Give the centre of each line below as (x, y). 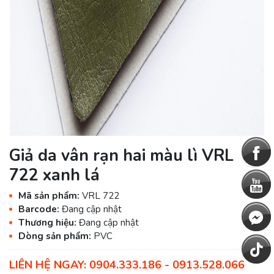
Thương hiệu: (49, 223)
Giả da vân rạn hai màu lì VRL (121, 155)
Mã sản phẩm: (50, 196)
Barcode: (40, 209)
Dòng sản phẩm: (56, 236)
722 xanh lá (54, 175)
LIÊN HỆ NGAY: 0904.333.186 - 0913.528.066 (127, 265)
